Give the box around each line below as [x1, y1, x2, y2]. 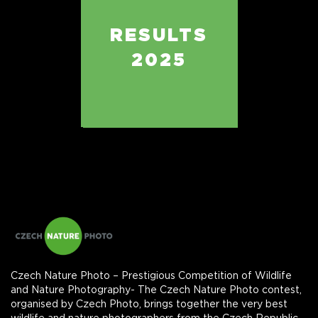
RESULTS [110, 28, 208, 45]
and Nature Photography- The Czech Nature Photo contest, [11, 285, 302, 295]
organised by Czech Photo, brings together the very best [11, 299, 287, 309]
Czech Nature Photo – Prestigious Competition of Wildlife [11, 270, 292, 281]
